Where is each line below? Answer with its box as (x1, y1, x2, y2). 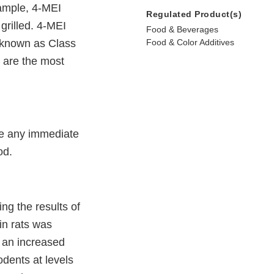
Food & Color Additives (146, 37, 234, 48)
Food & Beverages (146, 24, 218, 35)
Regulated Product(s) (146, 9, 242, 20)
